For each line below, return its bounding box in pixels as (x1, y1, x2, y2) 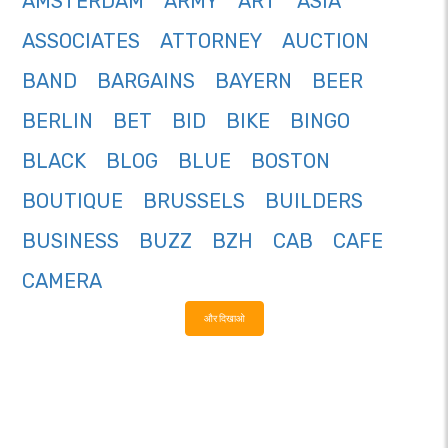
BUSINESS (22, 229, 119, 254)
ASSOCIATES (22, 29, 140, 54)
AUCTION (282, 29, 369, 54)
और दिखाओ (203, 313, 245, 325)
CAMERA (22, 269, 102, 294)
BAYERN (215, 69, 292, 94)
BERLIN (22, 109, 93, 134)
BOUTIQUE (22, 189, 123, 214)
